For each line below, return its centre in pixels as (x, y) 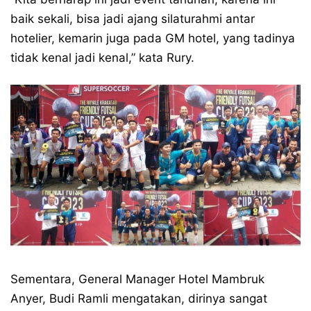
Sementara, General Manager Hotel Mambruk (137, 279)
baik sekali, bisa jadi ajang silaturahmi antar (133, 18)
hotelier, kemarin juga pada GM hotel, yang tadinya (153, 38)
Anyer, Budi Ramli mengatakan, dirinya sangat (139, 298)
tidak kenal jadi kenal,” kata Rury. (102, 57)
